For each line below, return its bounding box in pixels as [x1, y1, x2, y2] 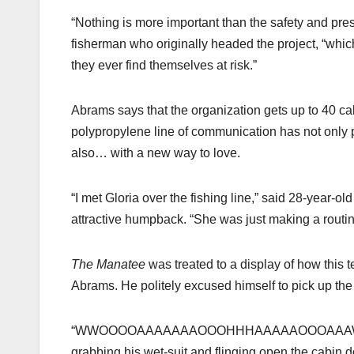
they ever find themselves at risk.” [71, 58, 257, 72]
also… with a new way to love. [71, 145, 240, 160]
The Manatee [71, 257, 145, 271]
